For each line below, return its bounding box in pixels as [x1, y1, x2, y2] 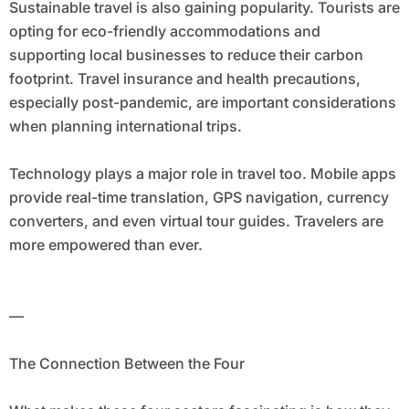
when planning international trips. [8, 117, 242, 136]
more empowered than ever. [8, 236, 203, 255]
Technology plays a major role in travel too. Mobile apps [8, 164, 396, 184]
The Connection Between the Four [8, 354, 245, 373]
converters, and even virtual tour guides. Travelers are [8, 212, 383, 231]
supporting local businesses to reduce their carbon [8, 46, 363, 65]
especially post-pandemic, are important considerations [8, 93, 396, 112]
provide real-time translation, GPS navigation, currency [8, 188, 389, 207]
